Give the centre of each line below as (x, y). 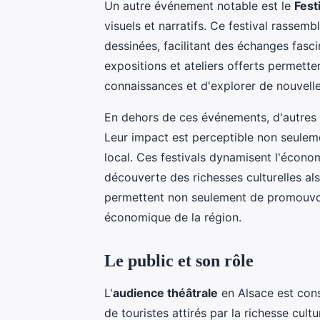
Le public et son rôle (179, 260)
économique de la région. (173, 217)
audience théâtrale (165, 292)
